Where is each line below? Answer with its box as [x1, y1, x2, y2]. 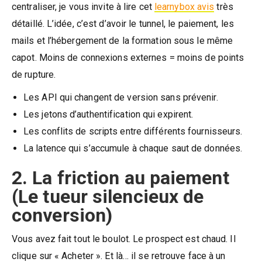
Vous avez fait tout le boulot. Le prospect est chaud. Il [12, 233, 236, 244]
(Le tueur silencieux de [12, 185, 204, 208]
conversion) [12, 204, 113, 226]
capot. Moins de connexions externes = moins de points [12, 51, 244, 63]
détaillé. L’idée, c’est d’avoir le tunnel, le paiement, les [12, 18, 234, 29]
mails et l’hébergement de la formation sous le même [12, 35, 233, 46]
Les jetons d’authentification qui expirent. [23, 108, 194, 120]
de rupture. [12, 68, 56, 80]
